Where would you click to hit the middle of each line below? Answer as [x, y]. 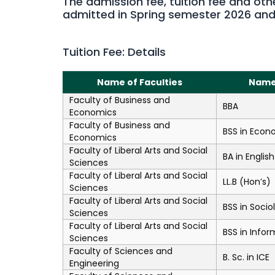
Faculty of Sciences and [121, 251]
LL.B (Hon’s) [247, 182]
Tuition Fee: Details [114, 52]
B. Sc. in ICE [246, 257]
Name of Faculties [139, 82]
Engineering [94, 263]
